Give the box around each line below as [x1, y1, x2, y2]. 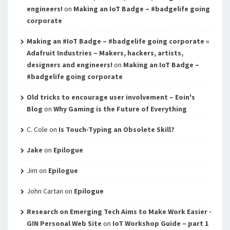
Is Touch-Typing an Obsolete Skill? [58, 125, 175, 134]
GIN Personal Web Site [26, 219, 102, 228]
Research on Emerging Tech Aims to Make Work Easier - [26, 207, 212, 216]
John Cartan [26, 186, 63, 196]
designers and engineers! [26, 60, 112, 69]
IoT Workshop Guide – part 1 [112, 219, 208, 228]
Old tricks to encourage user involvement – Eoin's [26, 92, 195, 102]
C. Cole [26, 125, 48, 134]
